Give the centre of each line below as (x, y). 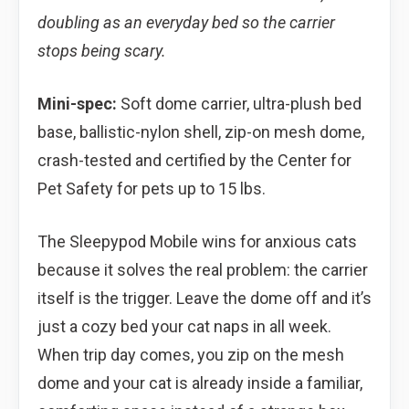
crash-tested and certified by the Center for (194, 160)
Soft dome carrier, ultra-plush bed (239, 103)
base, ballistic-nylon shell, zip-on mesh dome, (201, 131)
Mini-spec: (77, 103)
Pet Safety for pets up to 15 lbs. (152, 188)
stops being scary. (102, 50)
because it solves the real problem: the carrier (203, 269)
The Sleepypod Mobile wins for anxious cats (197, 241)
